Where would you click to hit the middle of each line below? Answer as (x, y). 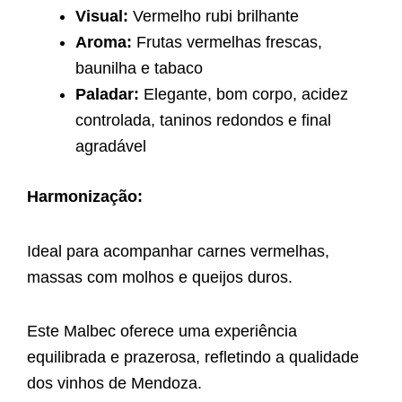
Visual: (102, 17)
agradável (111, 147)
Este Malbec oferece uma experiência (162, 332)
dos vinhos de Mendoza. (114, 384)
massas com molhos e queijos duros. (160, 277)
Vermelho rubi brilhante (214, 17)
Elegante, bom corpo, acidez (244, 95)
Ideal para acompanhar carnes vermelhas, (178, 251)
